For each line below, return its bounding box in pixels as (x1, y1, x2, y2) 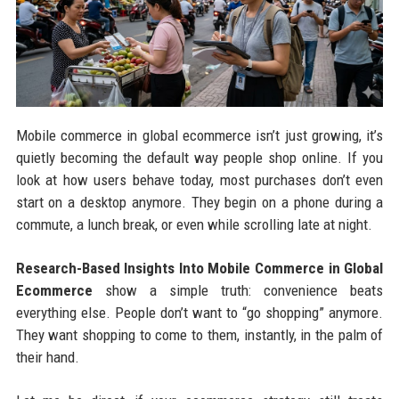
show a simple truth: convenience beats (92, 281, 384, 300)
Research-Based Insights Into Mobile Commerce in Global (15, 259, 384, 278)
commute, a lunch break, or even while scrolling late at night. (15, 216, 372, 234)
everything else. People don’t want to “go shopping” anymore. (15, 304, 384, 322)
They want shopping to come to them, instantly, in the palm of (15, 326, 384, 345)
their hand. (15, 348, 79, 367)
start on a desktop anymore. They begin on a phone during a (15, 193, 384, 212)
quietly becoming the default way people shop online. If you (15, 149, 384, 167)
